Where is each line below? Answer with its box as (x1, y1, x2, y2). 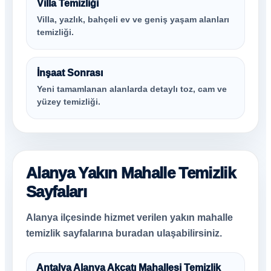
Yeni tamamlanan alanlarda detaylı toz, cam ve (37, 84, 227, 94)
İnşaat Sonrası (37, 68, 103, 78)
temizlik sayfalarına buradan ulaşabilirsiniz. (26, 228, 222, 238)
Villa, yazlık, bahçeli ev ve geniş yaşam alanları (37, 15, 229, 24)
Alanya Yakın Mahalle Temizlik (26, 164, 236, 182)
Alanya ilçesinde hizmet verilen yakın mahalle (26, 212, 233, 223)
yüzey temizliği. (37, 97, 100, 106)
